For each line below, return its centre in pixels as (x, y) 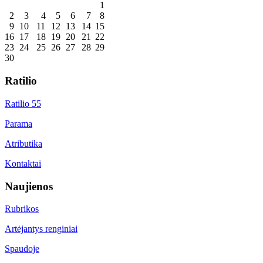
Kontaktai (23, 163)
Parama (18, 123)
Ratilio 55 (23, 103)
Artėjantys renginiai (41, 229)
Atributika (23, 143)
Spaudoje (22, 249)
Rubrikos (22, 209)
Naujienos (29, 186)
